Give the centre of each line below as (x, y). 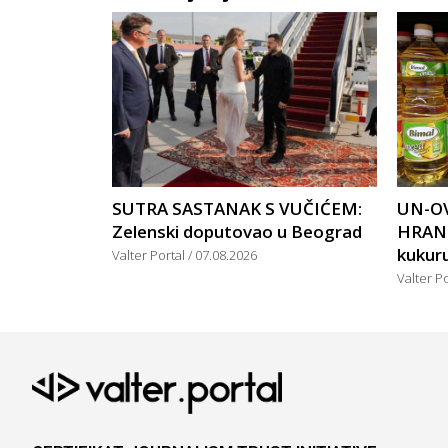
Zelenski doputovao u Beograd (237, 232)
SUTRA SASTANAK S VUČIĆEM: (237, 209)
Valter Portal (150, 255)
